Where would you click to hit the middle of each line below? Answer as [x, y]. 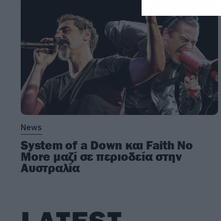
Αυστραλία [50, 167]
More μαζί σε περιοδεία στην [101, 156]
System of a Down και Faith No [107, 145]
